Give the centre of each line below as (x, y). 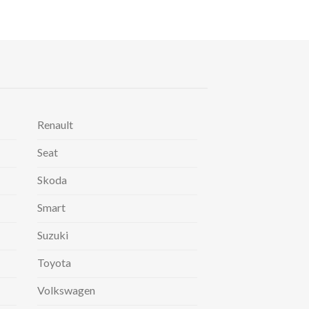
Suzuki (52, 235)
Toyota (54, 262)
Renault (55, 124)
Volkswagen (66, 290)
